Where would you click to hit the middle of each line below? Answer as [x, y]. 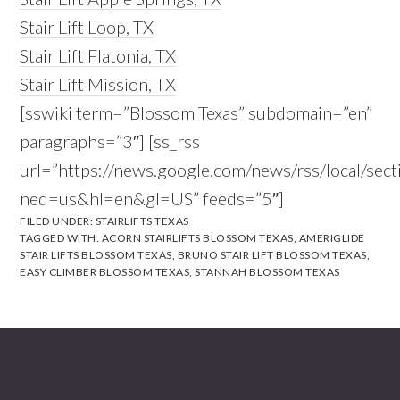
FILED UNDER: [58, 221]
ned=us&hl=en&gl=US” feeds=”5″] [152, 199]
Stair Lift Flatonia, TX [98, 56]
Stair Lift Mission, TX [98, 84]
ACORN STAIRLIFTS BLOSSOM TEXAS [197, 238]
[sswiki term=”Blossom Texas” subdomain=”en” [196, 113]
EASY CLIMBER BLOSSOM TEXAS [105, 272]
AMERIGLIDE [332, 238]
